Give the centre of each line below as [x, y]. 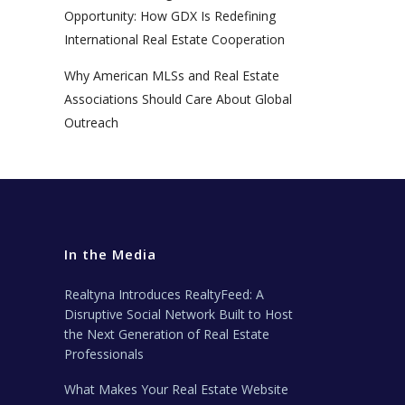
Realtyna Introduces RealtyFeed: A [164, 295]
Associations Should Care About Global [178, 99]
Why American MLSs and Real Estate [172, 76]
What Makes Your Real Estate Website [176, 390]
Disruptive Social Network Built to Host [179, 315]
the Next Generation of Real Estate [167, 334]
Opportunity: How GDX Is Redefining [170, 16]
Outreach [91, 123]
